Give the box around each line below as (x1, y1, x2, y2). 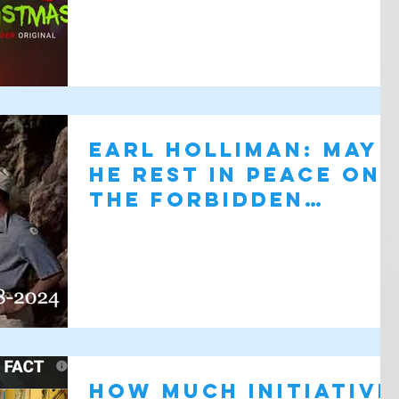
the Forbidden (89, 186, 305, 212)
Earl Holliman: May (89, 136, 379, 162)
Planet (89, 211, 192, 237)
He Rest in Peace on (89, 161, 381, 187)
